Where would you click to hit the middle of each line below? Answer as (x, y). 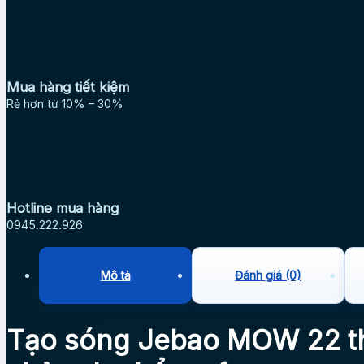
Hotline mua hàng (63, 208)
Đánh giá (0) (268, 275)
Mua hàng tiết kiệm (68, 87)
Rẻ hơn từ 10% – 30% (65, 104)
